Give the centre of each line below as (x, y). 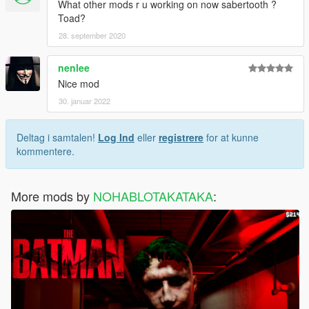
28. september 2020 (92, 36)
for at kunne (231, 138)
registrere (181, 138)
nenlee (74, 68)
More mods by (52, 196)
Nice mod (79, 84)
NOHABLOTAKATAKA (153, 196)
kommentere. (46, 151)
